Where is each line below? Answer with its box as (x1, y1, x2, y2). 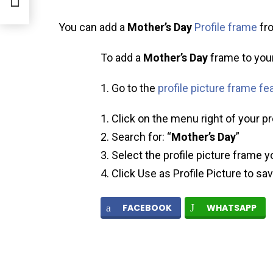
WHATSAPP (207, 202, 257, 214)
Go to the (112, 82, 158, 95)
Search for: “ (112, 130, 171, 144)
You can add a (58, 21, 127, 34)
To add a (101, 51, 143, 65)
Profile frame (194, 21, 257, 34)
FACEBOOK (122, 202, 172, 214)
